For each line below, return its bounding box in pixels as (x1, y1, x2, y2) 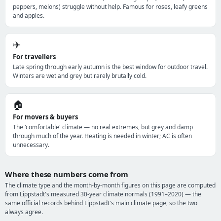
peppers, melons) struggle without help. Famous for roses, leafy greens (13, 2, 208, 11)
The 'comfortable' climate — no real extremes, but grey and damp (13, 123, 193, 131)
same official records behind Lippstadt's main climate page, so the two (5, 199, 197, 207)
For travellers (13, 52, 56, 61)
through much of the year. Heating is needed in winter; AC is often (13, 132, 192, 140)
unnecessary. (13, 141, 49, 149)
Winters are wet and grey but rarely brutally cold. (13, 72, 147, 80)
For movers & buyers (13, 112, 78, 121)
